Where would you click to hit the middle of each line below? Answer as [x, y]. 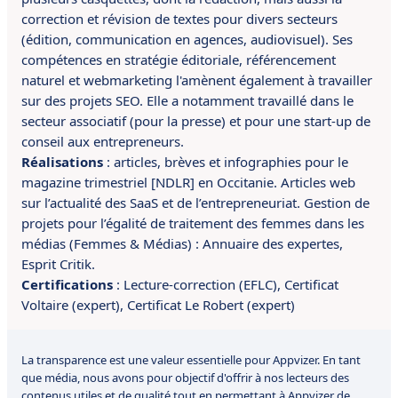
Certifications [67, 285]
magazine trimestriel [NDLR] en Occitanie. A [155, 183]
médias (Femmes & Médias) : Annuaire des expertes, [182, 244]
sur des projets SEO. [84, 101]
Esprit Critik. [58, 264]
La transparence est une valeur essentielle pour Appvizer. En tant [191, 360]
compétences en [73, 60]
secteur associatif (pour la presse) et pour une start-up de [196, 121]
